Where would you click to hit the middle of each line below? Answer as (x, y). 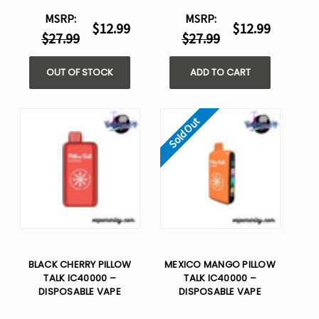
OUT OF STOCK (80, 73)
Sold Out (184, 133)
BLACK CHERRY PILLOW (80, 265)
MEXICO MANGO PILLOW (220, 265)
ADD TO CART (220, 73)
